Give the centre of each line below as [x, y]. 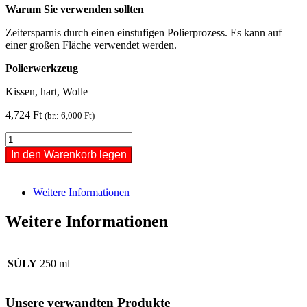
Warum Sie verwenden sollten [75, 9]
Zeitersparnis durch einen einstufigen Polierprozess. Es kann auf [144, 32]
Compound [29, 174]
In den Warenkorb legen [69, 154]
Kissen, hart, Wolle [47, 91]
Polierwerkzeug [42, 68]
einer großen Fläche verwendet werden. [91, 45]
